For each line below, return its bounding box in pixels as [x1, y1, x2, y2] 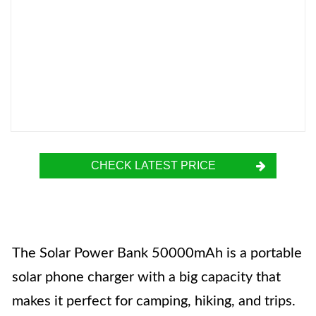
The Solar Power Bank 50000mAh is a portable [12, 246, 302, 260]
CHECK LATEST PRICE [90, 159, 216, 171]
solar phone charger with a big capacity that [12, 270, 281, 284]
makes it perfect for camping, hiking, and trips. [12, 294, 296, 308]
